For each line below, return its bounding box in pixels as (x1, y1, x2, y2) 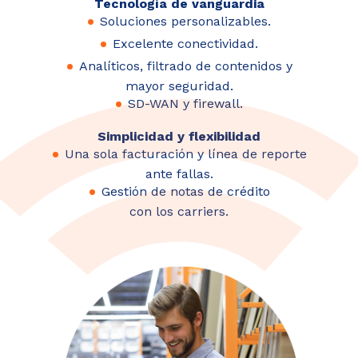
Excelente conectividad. (113, 35, 258, 51)
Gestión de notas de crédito (101, 183, 270, 199)
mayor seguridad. (125, 78, 233, 93)
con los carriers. (129, 203, 229, 219)
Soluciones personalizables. (100, 13, 271, 29)
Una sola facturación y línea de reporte (64, 145, 307, 161)
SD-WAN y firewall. (128, 95, 243, 111)
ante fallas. (145, 165, 213, 181)
